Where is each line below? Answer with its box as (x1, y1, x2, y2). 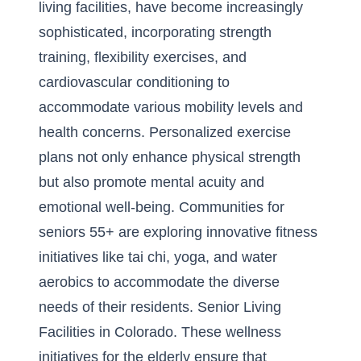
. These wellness (173, 324, 281, 340)
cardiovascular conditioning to (39, 74, 230, 90)
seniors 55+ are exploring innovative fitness (39, 224, 317, 240)
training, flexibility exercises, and (39, 49, 247, 65)
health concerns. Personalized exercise (39, 124, 291, 140)
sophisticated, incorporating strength (39, 24, 272, 40)
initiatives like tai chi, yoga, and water (39, 249, 277, 265)
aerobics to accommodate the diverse (39, 274, 280, 290)
